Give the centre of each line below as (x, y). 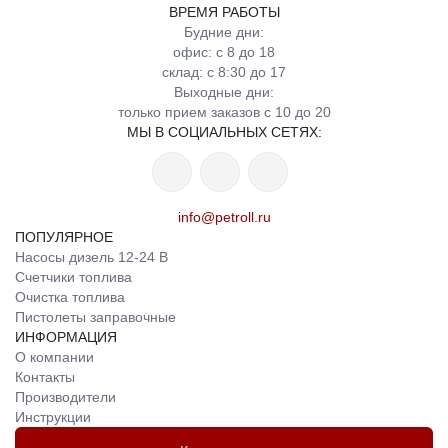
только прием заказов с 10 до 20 (224, 112)
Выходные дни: (224, 92)
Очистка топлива (70, 297)
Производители (65, 397)
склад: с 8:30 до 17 (224, 72)
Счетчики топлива (73, 277)
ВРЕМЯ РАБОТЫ (224, 12)
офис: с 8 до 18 (224, 52)
